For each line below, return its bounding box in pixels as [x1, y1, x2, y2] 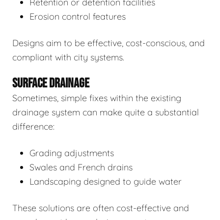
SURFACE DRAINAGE [12, 75, 89, 91]
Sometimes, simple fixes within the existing [12, 92, 181, 104]
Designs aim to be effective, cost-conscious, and [12, 37, 205, 49]
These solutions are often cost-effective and [12, 202, 189, 214]
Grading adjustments [29, 147, 114, 159]
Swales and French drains [29, 161, 133, 173]
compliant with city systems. [12, 51, 124, 63]
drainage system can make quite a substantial [12, 106, 199, 118]
